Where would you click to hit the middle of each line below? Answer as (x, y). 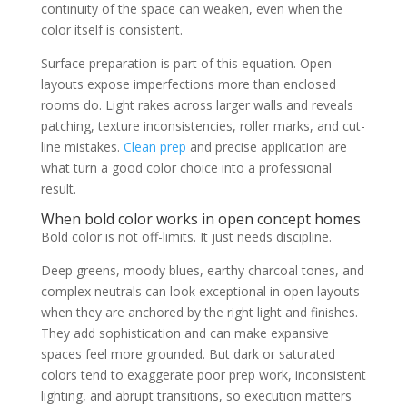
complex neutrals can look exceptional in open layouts (200, 291)
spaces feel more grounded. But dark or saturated (188, 354)
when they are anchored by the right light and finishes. (199, 312)
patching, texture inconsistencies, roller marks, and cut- (203, 126)
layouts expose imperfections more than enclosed (188, 84)
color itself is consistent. (111, 30)
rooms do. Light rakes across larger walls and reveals (197, 105)
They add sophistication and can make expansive (184, 333)
